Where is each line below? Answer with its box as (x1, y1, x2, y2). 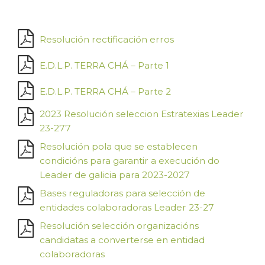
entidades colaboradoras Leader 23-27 (40, 201, 214, 213)
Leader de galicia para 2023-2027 (40, 169, 190, 180)
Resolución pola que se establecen (40, 140, 198, 152)
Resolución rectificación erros (40, 33, 174, 45)
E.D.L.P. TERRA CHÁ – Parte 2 (40, 85, 171, 97)
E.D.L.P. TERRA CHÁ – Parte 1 (40, 59, 169, 71)
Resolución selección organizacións (40, 219, 199, 231)
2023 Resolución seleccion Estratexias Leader (40, 108, 244, 119)
